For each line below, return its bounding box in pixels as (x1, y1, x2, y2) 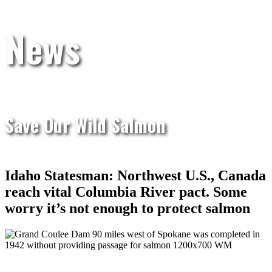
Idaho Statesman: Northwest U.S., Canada (5, 167, 266, 183)
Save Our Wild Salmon (5, 111, 165, 138)
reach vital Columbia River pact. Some (5, 183, 247, 200)
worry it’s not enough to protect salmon (5, 200, 250, 216)
